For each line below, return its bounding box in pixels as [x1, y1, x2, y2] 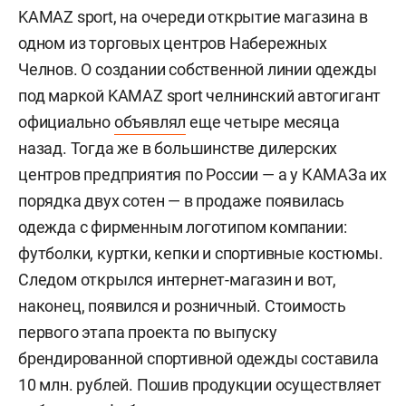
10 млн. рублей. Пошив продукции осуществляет [18, 375, 382, 394]
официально [18, 112, 114, 131]
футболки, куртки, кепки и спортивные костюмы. [18, 244, 383, 263]
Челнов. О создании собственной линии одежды [18, 60, 377, 79]
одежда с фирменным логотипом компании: [18, 217, 347, 237]
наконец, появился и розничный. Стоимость [18, 296, 346, 315]
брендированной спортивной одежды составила [18, 349, 379, 368]
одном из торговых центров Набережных [18, 34, 327, 53]
